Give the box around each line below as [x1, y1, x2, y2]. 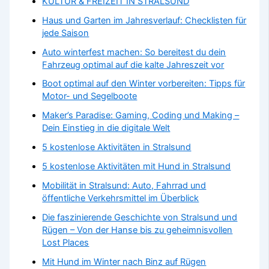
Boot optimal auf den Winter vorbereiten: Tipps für [42, 78, 246, 89]
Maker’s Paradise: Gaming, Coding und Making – [42, 110, 240, 121]
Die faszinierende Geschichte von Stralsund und [42, 212, 238, 223]
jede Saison [42, 27, 89, 38]
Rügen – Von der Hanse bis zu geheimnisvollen [42, 225, 233, 236]
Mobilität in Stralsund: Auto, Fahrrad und [42, 180, 207, 192]
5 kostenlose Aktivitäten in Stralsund [42, 142, 192, 153]
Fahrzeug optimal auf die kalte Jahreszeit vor [42, 59, 225, 70]
